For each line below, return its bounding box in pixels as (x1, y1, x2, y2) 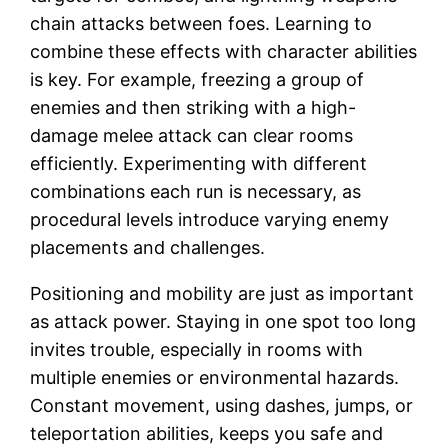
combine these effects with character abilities (30, 40, 418, 62)
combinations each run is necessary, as (30, 180, 362, 202)
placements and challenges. (30, 236, 266, 258)
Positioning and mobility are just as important (30, 282, 415, 304)
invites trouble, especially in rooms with (30, 338, 364, 360)
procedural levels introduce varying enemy (30, 208, 390, 230)
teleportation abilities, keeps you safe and (30, 422, 384, 444)
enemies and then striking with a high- (30, 96, 357, 118)
